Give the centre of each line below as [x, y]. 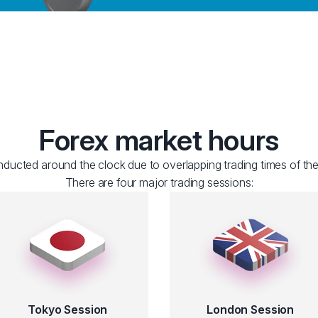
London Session [251, 309]
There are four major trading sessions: [159, 182]
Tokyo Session [68, 309]
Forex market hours [159, 140]
